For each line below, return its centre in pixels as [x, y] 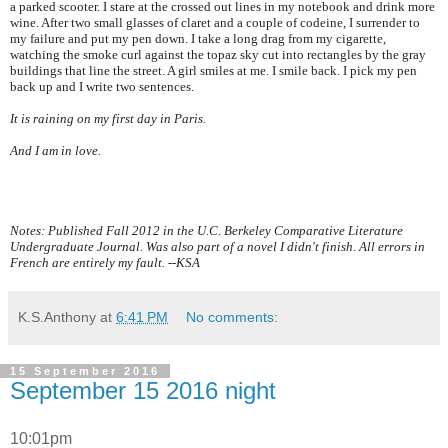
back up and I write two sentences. [102, 87]
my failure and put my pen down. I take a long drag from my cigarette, [198, 39]
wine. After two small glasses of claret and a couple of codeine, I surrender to [215, 23]
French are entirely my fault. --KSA [106, 263]
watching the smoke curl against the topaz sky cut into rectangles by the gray [218, 55]
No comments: [232, 317]
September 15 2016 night [143, 391]
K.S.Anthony [57, 317]
